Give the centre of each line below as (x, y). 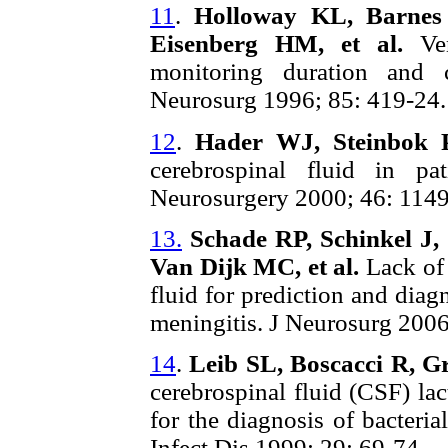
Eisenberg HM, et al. (285, 44)
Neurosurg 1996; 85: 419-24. (298, 100)
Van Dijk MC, (226, 266)
